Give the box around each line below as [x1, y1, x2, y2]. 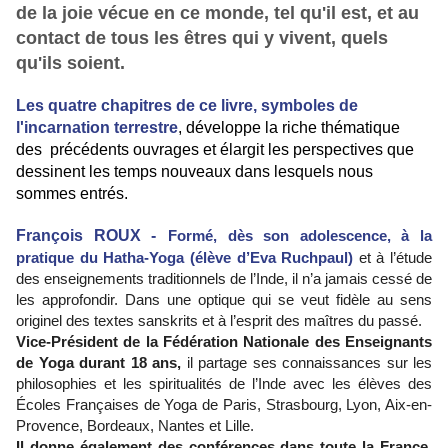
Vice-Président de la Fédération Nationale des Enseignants [16, 333, 432, 351]
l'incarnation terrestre [16, 119, 178, 137]
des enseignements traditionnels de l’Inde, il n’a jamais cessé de [16, 270, 432, 288]
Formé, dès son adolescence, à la [167, 227, 432, 245]
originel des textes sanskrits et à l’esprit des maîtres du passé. [16, 312, 426, 330]
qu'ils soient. [16, 53, 125, 74]
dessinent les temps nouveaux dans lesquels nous [16, 163, 373, 181]
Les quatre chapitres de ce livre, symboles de [16, 97, 358, 115]
